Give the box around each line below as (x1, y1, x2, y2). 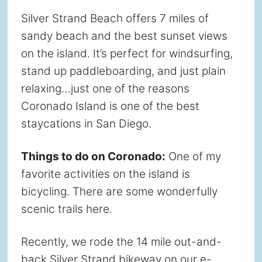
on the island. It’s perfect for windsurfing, (20, 47, 233, 61)
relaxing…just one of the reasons (20, 82, 189, 96)
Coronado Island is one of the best (20, 99, 199, 113)
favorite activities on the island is (20, 167, 190, 181)
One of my (165, 150, 221, 164)
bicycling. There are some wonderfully (20, 185, 218, 199)
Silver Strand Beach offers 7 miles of (20, 12, 209, 26)
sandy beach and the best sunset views (20, 29, 227, 43)
